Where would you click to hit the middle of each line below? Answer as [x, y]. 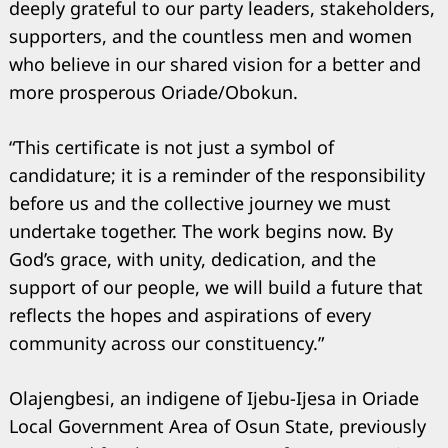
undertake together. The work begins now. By [201, 230]
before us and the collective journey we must [200, 202]
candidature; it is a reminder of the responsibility [217, 174]
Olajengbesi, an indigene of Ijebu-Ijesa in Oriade [214, 397]
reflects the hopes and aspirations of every [190, 314]
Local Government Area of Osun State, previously [217, 425]
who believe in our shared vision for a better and [215, 63]
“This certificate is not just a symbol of [171, 146]
